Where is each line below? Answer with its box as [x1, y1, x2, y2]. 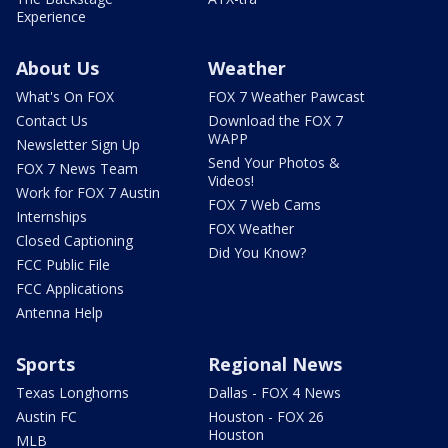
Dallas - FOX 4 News [208, 382, 341, 402]
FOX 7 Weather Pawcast [208, 86, 365, 106]
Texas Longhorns [16, 382, 129, 402]
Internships [16, 206, 87, 226]
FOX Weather [208, 218, 294, 238]
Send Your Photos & [208, 152, 340, 172]
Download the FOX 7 [208, 110, 343, 130]
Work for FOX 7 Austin [16, 182, 160, 202]
